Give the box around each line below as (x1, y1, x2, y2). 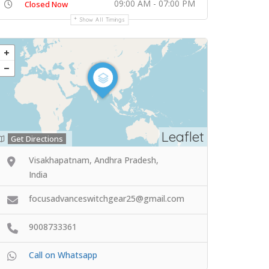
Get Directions (11, 133, 63, 144)
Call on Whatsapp (29, 249, 97, 261)
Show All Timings (80, 16, 125, 23)
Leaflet (162, 127, 204, 145)
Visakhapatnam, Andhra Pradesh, (29, 154, 159, 166)
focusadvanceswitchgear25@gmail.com (29, 192, 184, 204)
